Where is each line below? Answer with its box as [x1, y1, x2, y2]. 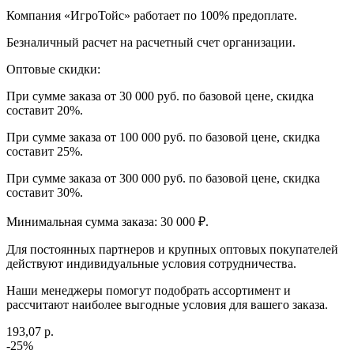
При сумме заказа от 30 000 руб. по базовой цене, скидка [6, 88, 314, 103]
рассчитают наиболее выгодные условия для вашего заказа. [6, 297, 328, 311]
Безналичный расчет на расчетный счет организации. [6, 35, 296, 49]
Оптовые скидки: [6, 62, 100, 76]
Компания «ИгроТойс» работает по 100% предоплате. [6, 8, 297, 22]
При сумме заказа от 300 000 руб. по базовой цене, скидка [6, 171, 320, 185]
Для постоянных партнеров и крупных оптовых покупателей [6, 242, 338, 256]
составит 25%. [6, 144, 83, 158]
